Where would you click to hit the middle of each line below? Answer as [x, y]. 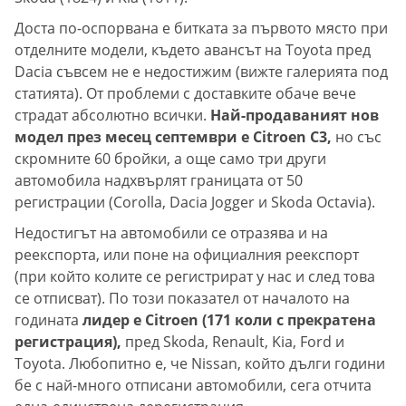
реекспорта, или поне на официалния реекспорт [187, 255]
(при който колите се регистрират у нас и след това [195, 277]
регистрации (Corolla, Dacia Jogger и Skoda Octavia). [195, 203]
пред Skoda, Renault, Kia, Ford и [235, 342]
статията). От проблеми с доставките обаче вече [185, 94]
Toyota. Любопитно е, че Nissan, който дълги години [200, 364]
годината [48, 320]
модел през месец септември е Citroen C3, [173, 137]
